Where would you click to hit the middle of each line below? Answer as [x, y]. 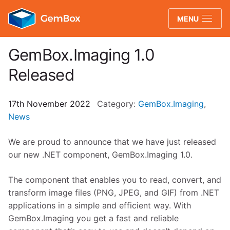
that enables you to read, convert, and [145, 180]
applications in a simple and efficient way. [91, 205]
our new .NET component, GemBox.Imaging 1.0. [100, 155]
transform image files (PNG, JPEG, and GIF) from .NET [114, 193]
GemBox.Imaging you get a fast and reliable [93, 218]
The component [39, 180]
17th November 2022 [49, 104]
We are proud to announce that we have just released [112, 142]
